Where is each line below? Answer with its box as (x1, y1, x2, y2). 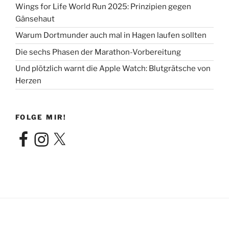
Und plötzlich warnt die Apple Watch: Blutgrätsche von (15, 64, 211, 74)
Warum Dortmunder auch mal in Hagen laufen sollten (15, 31, 207, 40)
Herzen (15, 76, 41, 86)
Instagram (33, 130, 70, 140)
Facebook (15, 130, 50, 140)
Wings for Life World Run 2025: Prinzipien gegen (15, 2, 191, 11)
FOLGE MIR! (15, 113, 67, 122)
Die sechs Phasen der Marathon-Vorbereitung (15, 47, 181, 57)
